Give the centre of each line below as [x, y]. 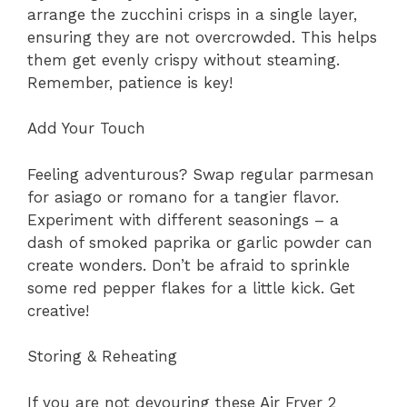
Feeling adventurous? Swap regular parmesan [201, 174]
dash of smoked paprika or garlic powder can [200, 242]
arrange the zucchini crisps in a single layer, [192, 14]
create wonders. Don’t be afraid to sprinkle [189, 265]
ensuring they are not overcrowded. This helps [202, 37]
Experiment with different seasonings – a [183, 219]
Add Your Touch [86, 129]
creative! [58, 310]
